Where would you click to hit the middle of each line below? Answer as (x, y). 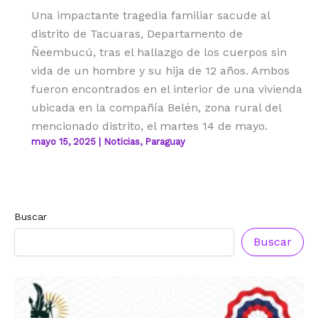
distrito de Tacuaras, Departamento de (137, 34)
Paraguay (165, 142)
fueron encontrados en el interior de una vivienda (167, 89)
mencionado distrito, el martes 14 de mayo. (149, 126)
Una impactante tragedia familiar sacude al (150, 15)
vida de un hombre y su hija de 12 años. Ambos (160, 71)
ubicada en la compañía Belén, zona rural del (156, 108)
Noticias (122, 142)
